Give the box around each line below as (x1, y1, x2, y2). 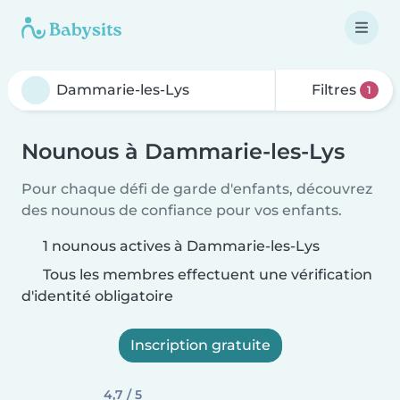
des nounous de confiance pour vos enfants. (21, 202, 342, 219)
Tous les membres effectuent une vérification (39, 266, 372, 283)
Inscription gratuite (129, 337, 271, 354)
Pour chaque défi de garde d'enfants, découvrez (21, 180, 372, 197)
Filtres (308, 81, 361, 98)
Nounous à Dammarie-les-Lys (21, 138, 345, 164)
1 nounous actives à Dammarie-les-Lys (43, 237, 320, 254)
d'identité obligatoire (21, 287, 173, 304)
